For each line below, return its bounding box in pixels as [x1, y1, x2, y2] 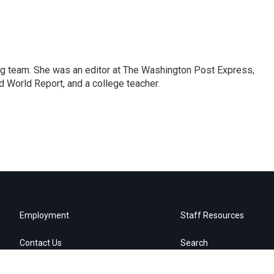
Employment [20, 210, 69, 221]
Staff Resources [180, 210, 245, 221]
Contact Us [20, 238, 62, 248]
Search [180, 238, 209, 248]
